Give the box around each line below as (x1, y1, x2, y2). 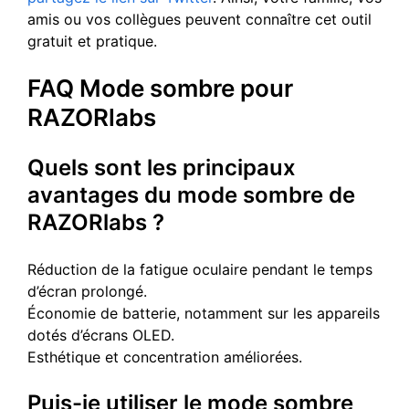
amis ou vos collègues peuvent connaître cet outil (27, 9, 372, 28)
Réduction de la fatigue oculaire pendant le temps (27, 259, 372, 278)
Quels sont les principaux (27, 153, 296, 181)
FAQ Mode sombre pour (27, 73, 293, 102)
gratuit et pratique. (27, 31, 157, 50)
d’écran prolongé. (27, 281, 147, 300)
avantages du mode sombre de (27, 181, 355, 208)
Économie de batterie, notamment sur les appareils (27, 303, 380, 322)
